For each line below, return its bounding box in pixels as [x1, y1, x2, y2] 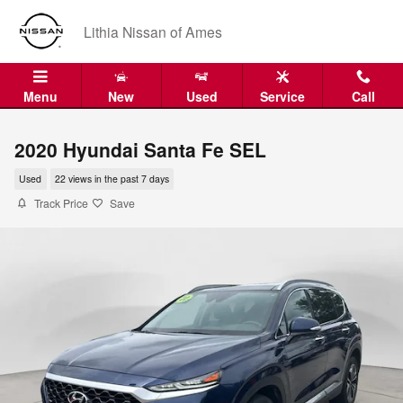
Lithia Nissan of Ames [84, 22, 222, 41]
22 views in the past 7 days [54, 172, 169, 186]
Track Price [34, 195, 88, 210]
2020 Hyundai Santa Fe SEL [14, 136, 266, 163]
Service [260, 87, 306, 105]
